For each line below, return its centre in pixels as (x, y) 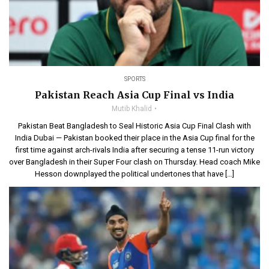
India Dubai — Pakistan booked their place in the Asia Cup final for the (134, 138)
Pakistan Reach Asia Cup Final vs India (134, 95)
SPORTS (134, 79)
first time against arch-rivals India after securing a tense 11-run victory (134, 150)
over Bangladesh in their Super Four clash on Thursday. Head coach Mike (134, 162)
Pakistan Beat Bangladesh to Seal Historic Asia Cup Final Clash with (134, 126)
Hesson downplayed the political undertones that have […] (134, 174)
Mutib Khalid (132, 109)
